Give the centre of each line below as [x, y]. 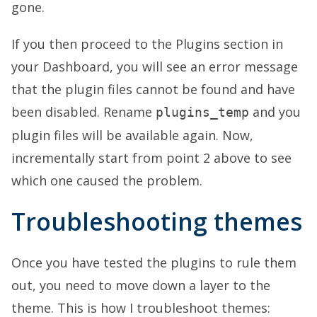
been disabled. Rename [83, 112]
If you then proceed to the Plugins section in [147, 44]
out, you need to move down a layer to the [141, 286]
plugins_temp [202, 113]
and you [275, 112]
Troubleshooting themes [157, 222]
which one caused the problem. [107, 181]
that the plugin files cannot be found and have [153, 90]
